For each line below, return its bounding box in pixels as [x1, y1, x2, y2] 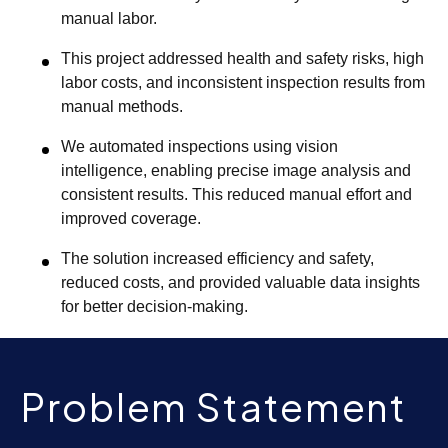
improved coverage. [61, 210, 201, 228]
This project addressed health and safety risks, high [61, 50, 424, 68]
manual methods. [61, 98, 183, 116]
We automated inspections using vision [61, 138, 338, 156]
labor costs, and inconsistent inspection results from [61, 74, 425, 92]
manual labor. [61, 10, 157, 28]
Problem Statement [21, 383, 408, 431]
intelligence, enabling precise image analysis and [61, 162, 411, 180]
